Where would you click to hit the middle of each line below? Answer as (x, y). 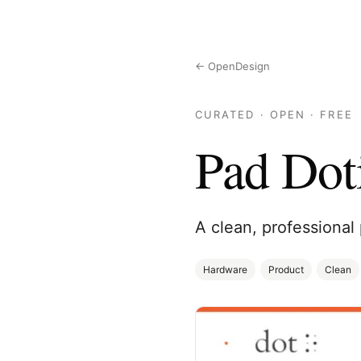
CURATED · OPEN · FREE (274, 114)
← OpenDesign (232, 66)
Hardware (225, 270)
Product (286, 270)
